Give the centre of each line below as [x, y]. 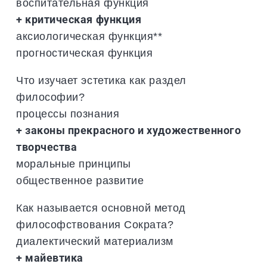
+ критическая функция [79, 19]
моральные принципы [74, 163]
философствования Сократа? [95, 224]
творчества [47, 147]
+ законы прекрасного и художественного [129, 130]
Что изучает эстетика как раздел [101, 80]
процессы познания [68, 113]
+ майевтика [50, 257]
